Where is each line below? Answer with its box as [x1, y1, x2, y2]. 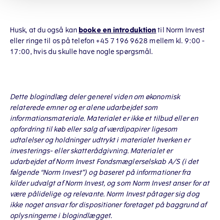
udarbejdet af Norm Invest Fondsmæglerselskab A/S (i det [10, 157, 199, 166]
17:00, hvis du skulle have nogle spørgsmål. [10, 47, 153, 56]
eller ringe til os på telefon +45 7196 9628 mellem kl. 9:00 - [10, 36, 205, 46]
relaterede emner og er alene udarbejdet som [10, 103, 158, 112]
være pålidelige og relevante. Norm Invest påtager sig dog [10, 190, 199, 199]
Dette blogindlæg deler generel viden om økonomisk [10, 92, 180, 102]
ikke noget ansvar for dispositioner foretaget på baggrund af [10, 200, 207, 210]
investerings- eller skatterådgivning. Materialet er [10, 146, 173, 156]
